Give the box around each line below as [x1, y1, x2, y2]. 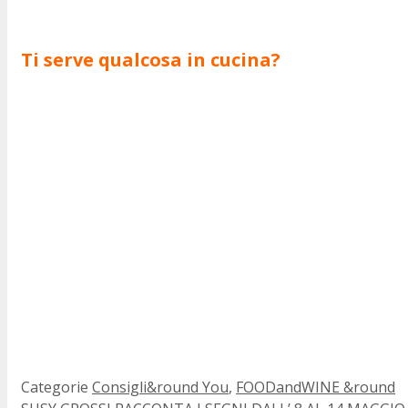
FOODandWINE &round [236, 377, 395, 398]
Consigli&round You [92, 377, 229, 398]
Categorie [21, 377, 92, 398]
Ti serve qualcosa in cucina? [21, 47, 280, 73]
